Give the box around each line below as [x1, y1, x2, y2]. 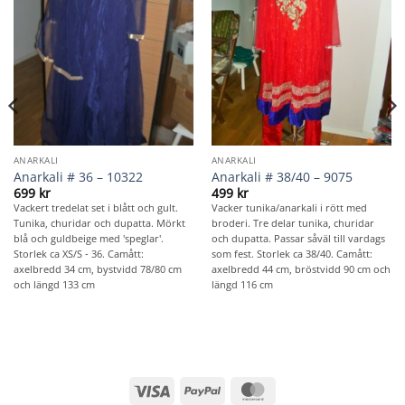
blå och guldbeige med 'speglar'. [13, 231, 164, 246]
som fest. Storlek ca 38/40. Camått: [211, 247, 372, 261]
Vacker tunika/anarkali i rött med [211, 201, 367, 215]
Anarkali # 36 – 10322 [13, 167, 143, 185]
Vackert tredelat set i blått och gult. [13, 201, 178, 215]
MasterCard [270, 380, 342, 398]
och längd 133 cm [13, 278, 95, 292]
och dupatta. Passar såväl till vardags [211, 231, 385, 246]
